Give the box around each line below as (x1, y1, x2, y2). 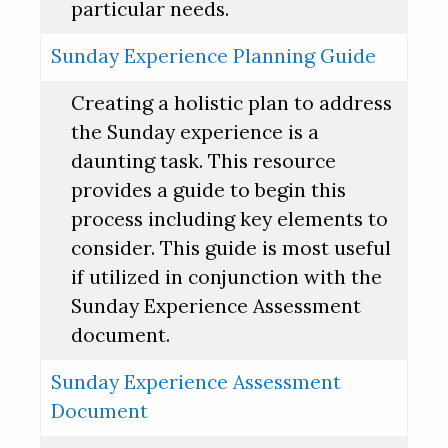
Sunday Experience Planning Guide (51, 44, 376, 69)
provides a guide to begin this (71, 178, 346, 203)
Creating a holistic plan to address (71, 91, 392, 116)
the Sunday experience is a (71, 120, 319, 145)
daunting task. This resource (71, 149, 336, 174)
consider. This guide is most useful (71, 236, 391, 261)
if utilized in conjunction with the (71, 265, 382, 290)
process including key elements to (71, 207, 388, 232)
